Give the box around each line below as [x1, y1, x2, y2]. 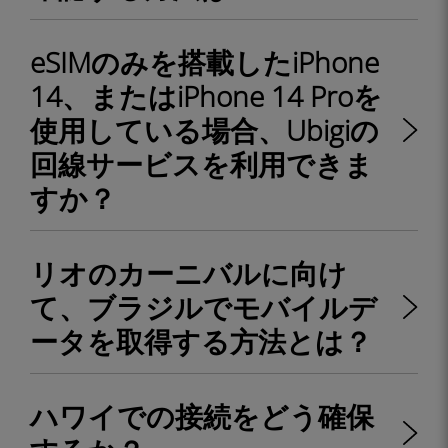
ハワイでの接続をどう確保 [30, 397, 374, 435]
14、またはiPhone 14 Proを [30, 77, 382, 115]
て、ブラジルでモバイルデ [30, 288, 377, 326]
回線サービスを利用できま [30, 145, 373, 183]
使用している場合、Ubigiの [30, 111, 379, 149]
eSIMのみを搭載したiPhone [30, 43, 379, 81]
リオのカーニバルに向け [30, 254, 347, 292]
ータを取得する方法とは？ [30, 322, 372, 360]
